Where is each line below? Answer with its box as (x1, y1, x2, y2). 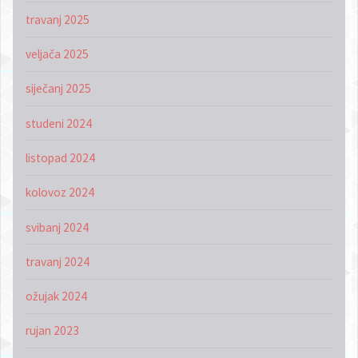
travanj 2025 (25, 11, 89, 27)
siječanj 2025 (25, 81, 91, 97)
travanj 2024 (25, 253, 89, 269)
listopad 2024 (25, 150, 95, 166)
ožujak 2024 (25, 288, 87, 304)
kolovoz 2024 (25, 185, 94, 201)
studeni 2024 (25, 115, 92, 131)
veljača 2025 (25, 46, 89, 62)
